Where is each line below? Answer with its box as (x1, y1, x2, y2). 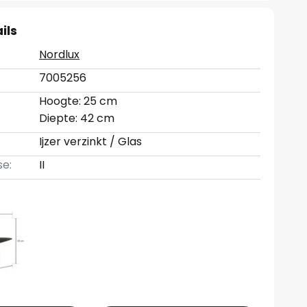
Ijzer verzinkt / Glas (39, 134, 143, 149)
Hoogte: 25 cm (39, 93, 118, 109)
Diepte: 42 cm (39, 110, 115, 126)
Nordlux (39, 47, 80, 62)
